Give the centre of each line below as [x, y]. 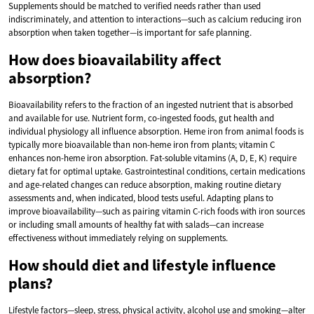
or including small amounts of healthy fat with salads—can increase [136, 224]
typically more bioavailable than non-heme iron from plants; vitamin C [142, 144]
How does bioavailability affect [115, 59]
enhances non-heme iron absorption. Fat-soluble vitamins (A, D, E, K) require [152, 158]
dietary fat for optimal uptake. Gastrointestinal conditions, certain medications [157, 171]
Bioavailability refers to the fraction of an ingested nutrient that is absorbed [151, 104]
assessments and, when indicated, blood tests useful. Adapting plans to [141, 198]
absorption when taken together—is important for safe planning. [130, 32]
